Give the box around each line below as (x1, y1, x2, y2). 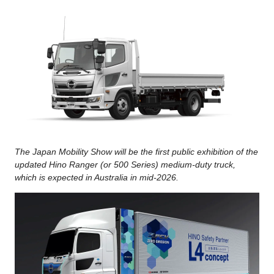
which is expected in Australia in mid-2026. (15, 172, 179, 182)
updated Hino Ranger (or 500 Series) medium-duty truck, (15, 159, 235, 169)
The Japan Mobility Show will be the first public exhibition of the (15, 146, 258, 157)
